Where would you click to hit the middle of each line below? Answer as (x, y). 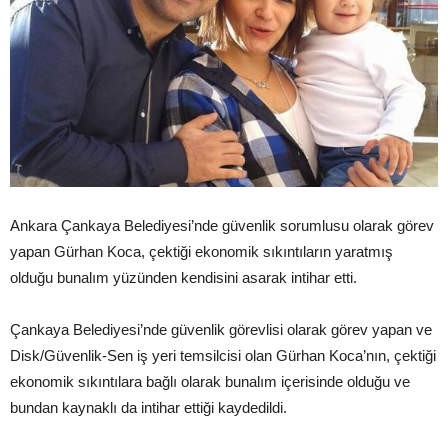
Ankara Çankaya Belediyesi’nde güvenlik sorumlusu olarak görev (222, 226)
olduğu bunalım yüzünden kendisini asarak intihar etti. (183, 278)
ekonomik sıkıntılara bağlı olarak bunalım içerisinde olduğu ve (210, 382)
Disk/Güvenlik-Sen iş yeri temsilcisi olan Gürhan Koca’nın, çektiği (223, 356)
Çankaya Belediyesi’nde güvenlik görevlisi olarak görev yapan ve (221, 330)
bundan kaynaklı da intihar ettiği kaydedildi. (148, 408)
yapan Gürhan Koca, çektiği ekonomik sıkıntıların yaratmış (201, 252)
